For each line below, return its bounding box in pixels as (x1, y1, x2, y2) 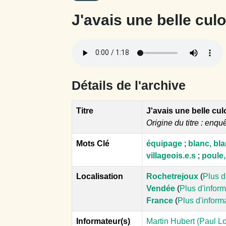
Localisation (76, 172, 123, 181)
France (146, 196, 173, 205)
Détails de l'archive (72, 78, 186, 92)
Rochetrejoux (146, 172, 198, 181)
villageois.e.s (146, 151, 196, 160)
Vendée (146, 184, 175, 193)
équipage (146, 139, 182, 148)
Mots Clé (76, 139, 109, 148)
